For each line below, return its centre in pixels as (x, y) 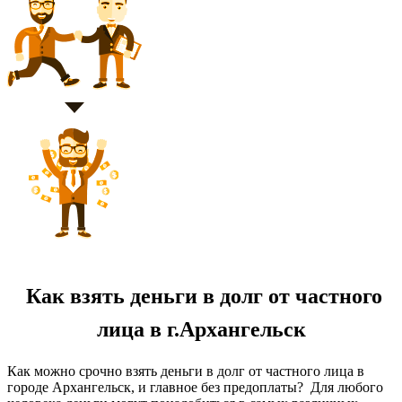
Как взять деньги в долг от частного (201, 297)
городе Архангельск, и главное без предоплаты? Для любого (195, 387)
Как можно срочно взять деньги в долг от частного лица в (186, 371)
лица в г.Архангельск (201, 330)
